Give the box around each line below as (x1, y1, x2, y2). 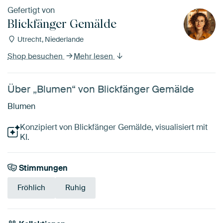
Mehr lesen (74, 51, 115, 62)
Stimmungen (17, 163, 68, 174)
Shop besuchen (7, 51, 65, 62)
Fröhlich (17, 183, 45, 193)
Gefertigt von (7, 5, 55, 16)
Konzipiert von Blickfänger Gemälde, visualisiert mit (19, 122, 208, 133)
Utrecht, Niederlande (15, 35, 84, 44)
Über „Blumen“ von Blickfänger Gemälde (7, 83, 194, 96)
